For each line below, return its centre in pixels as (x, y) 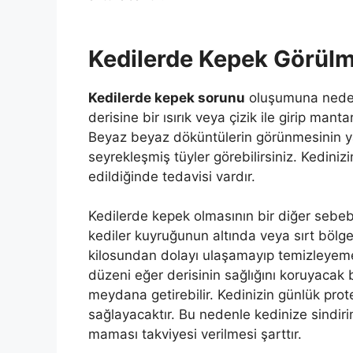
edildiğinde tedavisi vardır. (174, 176)
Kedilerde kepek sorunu (167, 97)
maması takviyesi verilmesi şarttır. (195, 334)
